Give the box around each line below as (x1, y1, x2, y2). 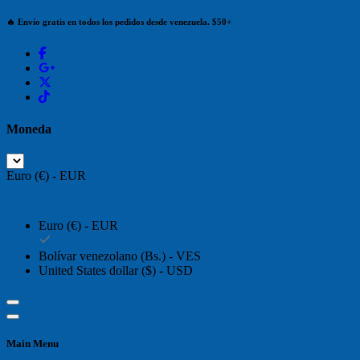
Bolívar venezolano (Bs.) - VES (39, 248, 201, 263)
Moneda (6, 121, 51, 136)
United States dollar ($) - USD (39, 263, 193, 277)
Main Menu (6, 337, 59, 350)
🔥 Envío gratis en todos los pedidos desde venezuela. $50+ (6, 17, 231, 27)
